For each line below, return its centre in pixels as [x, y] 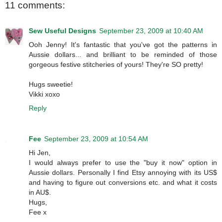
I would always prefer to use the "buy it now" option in [123, 163]
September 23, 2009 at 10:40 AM [151, 31]
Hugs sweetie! [51, 84]
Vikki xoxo [44, 94]
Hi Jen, [40, 153]
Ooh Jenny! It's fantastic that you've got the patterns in [123, 45]
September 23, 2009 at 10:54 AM [96, 139]
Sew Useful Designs [62, 31]
